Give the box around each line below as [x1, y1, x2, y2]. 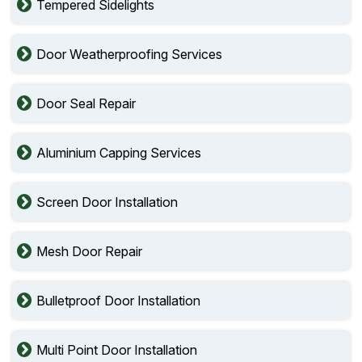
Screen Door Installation [36, 194, 178, 210]
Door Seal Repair [36, 95, 136, 112]
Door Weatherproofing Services [36, 46, 222, 62]
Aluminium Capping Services [36, 145, 201, 161]
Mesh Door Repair [36, 243, 142, 259]
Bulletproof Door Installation [36, 293, 200, 309]
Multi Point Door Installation [36, 342, 197, 358]
